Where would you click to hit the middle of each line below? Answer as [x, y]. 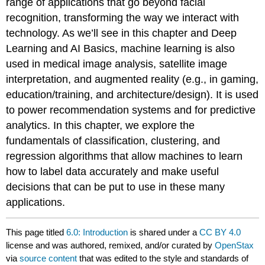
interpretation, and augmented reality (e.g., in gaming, [132, 80]
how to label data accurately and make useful [113, 172]
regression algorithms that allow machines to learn [125, 156]
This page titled [36, 232]
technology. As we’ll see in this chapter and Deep [122, 33]
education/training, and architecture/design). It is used [132, 95]
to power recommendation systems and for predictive [131, 110]
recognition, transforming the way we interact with [123, 18]
